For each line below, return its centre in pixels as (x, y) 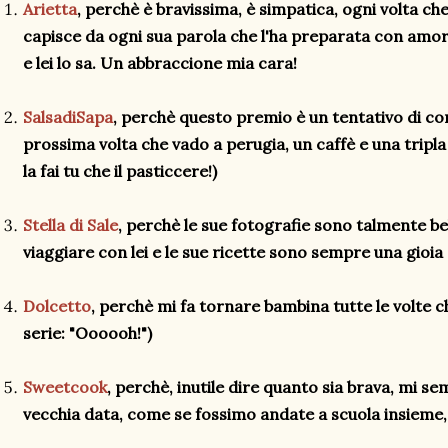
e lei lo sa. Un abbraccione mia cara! (160, 63)
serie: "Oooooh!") (87, 333)
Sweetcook (65, 387)
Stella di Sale (70, 225)
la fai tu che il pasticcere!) (120, 171)
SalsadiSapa (68, 117)
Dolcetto (57, 306)
